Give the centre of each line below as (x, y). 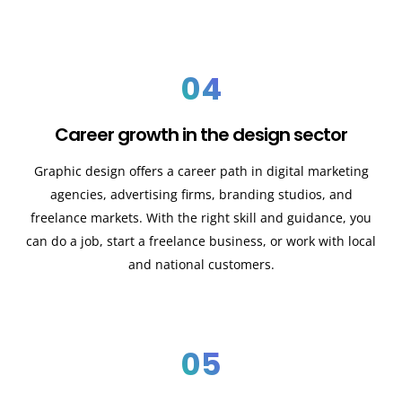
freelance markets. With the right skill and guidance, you (201, 218)
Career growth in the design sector (201, 135)
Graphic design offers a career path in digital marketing (201, 171)
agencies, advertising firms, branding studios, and (201, 195)
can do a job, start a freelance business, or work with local (201, 241)
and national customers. (201, 265)
